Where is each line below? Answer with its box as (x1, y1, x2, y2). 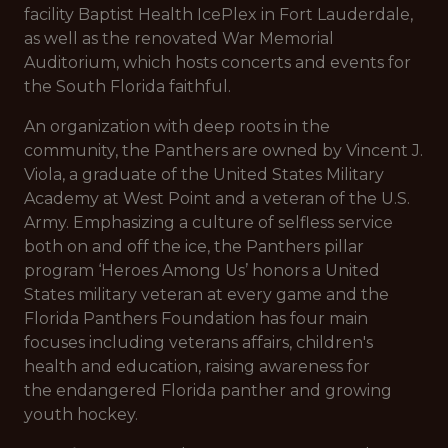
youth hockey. (24, 405, 138, 424)
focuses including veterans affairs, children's (24, 333, 373, 352)
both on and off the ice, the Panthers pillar (24, 237, 364, 256)
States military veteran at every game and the (24, 285, 389, 304)
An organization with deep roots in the (24, 117, 330, 136)
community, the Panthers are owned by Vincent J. (24, 141, 423, 160)
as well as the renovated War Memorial (24, 29, 334, 48)
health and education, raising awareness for (24, 357, 370, 376)
